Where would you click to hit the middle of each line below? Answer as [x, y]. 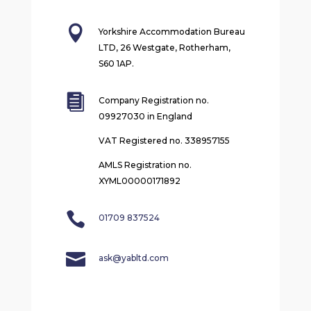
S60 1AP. [117, 64]
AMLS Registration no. [145, 165]
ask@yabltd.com [133, 258]
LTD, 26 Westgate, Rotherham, [164, 48]
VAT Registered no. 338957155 [164, 141]
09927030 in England [145, 117]
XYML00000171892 [139, 181]
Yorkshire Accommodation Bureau [171, 32]
